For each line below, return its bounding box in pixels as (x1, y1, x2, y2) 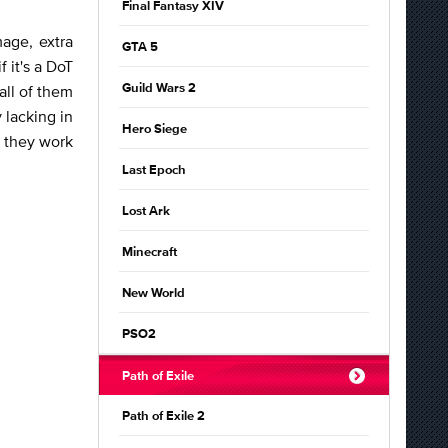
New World (122, 287, 185, 300)
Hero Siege (122, 123, 187, 136)
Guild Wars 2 (122, 82, 196, 95)
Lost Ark (122, 205, 170, 218)
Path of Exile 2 (122, 410, 205, 423)
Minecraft (122, 246, 177, 259)
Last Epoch (122, 164, 186, 177)
